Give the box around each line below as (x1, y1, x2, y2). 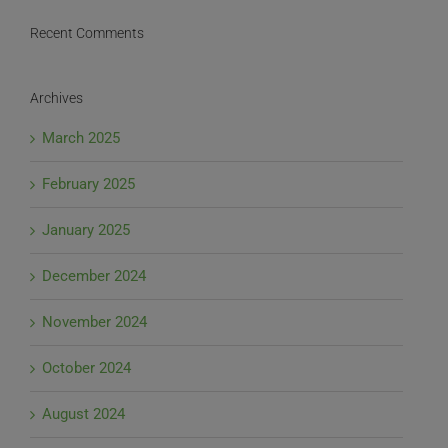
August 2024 (42, 405, 125, 424)
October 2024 (42, 359, 131, 378)
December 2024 (42, 267, 146, 286)
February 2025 (42, 175, 135, 194)
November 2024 (42, 313, 147, 332)
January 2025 (42, 221, 130, 240)
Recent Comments (30, 24, 144, 41)
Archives (30, 89, 83, 106)
